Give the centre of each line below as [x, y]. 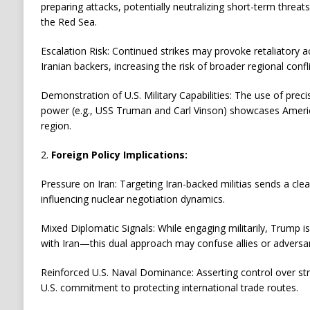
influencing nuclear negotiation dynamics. [133, 199]
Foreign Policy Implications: [119, 155]
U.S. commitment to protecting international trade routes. [169, 288]
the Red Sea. [69, 22]
